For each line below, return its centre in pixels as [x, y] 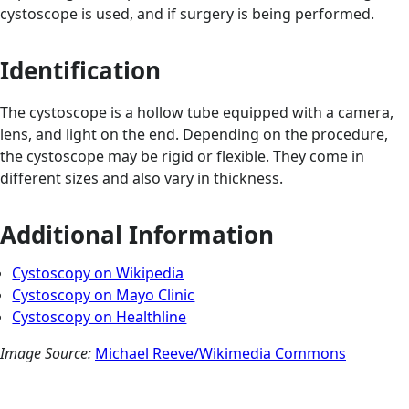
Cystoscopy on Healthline [100, 317]
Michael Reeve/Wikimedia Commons [220, 354]
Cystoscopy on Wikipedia [98, 273]
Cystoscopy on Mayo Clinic [104, 295]
